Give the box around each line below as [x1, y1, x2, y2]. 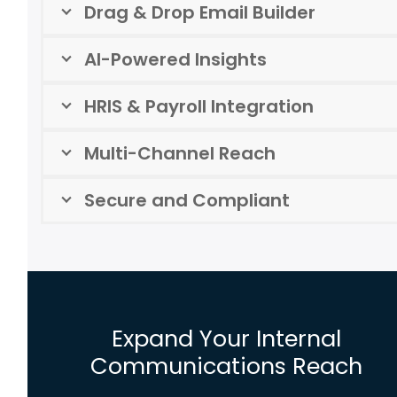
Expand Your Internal [111, 322, 341, 354]
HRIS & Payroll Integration [84, 94, 315, 120]
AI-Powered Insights [84, 47, 268, 73]
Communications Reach [90, 349, 362, 382]
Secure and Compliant [84, 188, 291, 214]
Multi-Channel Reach [84, 141, 276, 167]
